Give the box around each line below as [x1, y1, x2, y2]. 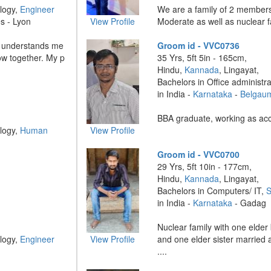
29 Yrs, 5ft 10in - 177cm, [157, 160, 252, 172]
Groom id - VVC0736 [157, 39, 240, 51]
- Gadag [232, 197, 267, 209]
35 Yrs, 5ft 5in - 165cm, [157, 51, 247, 64]
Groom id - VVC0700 [157, 148, 240, 160]
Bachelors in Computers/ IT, [157, 184, 267, 197]
